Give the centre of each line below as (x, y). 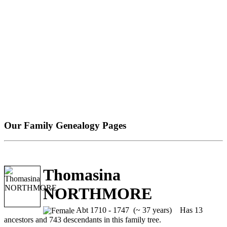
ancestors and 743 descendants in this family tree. (83, 219)
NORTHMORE (98, 193)
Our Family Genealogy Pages (65, 125)
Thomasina (82, 175)
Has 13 (187, 210)
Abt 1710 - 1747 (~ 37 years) (123, 210)
